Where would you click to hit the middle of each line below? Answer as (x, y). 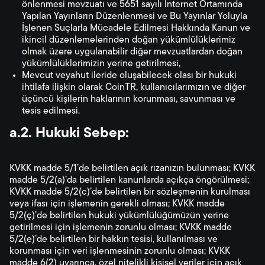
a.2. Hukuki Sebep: (69, 134)
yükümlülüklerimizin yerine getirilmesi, (101, 64)
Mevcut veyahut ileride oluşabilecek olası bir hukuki (129, 76)
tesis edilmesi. (51, 111)
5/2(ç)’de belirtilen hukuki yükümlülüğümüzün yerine (119, 216)
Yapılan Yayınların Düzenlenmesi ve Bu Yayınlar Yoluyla (135, 17)
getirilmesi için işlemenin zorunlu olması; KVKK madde (121, 228)
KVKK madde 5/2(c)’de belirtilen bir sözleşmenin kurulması (130, 192)
